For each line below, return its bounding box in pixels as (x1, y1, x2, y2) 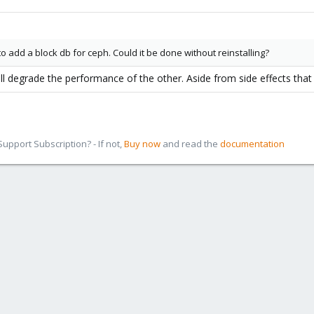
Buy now (124, 137, 161, 150)
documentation (220, 137, 285, 150)
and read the (161, 137, 220, 150)
